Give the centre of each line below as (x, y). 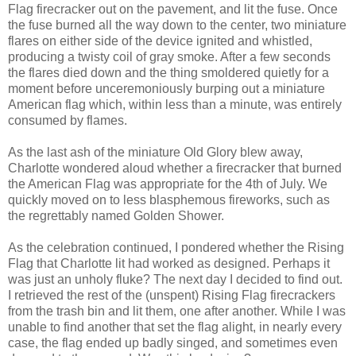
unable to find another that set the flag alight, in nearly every (175, 327)
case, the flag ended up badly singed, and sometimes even (173, 342)
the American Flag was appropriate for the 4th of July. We (168, 184)
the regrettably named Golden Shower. (116, 215)
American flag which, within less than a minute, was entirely (175, 104)
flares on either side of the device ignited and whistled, (160, 41)
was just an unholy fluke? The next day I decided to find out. (175, 279)
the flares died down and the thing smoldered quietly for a (168, 72)
